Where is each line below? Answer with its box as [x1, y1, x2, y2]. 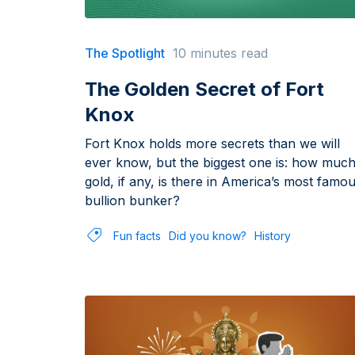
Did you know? [169, 228, 246, 242]
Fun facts [113, 228, 161, 242]
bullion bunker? [85, 193, 180, 208]
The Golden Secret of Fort [85, 78, 324, 101]
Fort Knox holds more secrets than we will [85, 136, 340, 151]
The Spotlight [85, 45, 165, 61]
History [254, 228, 291, 242]
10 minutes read [173, 45, 268, 61]
